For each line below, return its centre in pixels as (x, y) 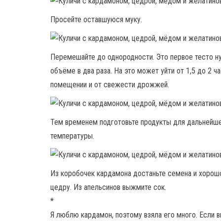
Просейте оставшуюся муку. (96, 19)
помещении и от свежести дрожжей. (110, 84)
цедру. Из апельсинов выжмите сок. (108, 187)
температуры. (72, 136)
